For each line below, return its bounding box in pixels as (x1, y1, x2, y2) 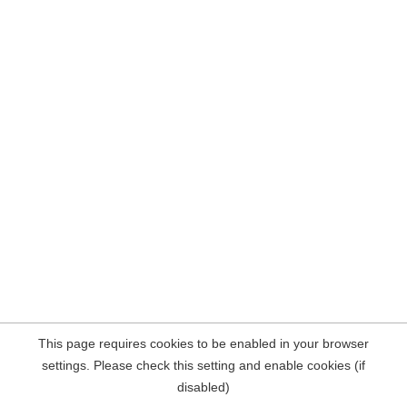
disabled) (177, 380, 230, 394)
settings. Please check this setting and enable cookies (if (42, 358, 365, 372)
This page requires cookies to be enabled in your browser (38, 336, 369, 351)
